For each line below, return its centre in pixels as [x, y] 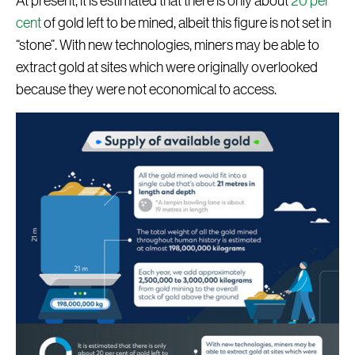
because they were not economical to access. [146, 90]
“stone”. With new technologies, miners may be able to [168, 46]
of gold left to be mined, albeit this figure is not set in [186, 23]
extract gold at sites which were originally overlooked [167, 68]
